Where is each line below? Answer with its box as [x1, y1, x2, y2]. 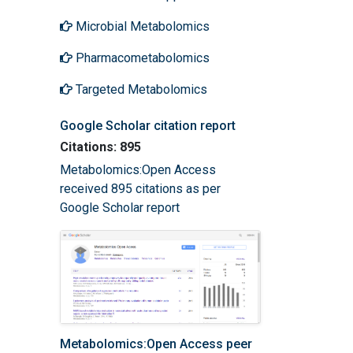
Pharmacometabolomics [72, 50, 210, 65]
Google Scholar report [60, 199, 180, 215]
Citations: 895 [60, 139, 141, 154]
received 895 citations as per [60, 180, 221, 196]
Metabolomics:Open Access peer [60, 336, 252, 351]
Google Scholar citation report [60, 117, 236, 133]
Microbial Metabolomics [72, 18, 210, 34]
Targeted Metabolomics [72, 81, 207, 97]
